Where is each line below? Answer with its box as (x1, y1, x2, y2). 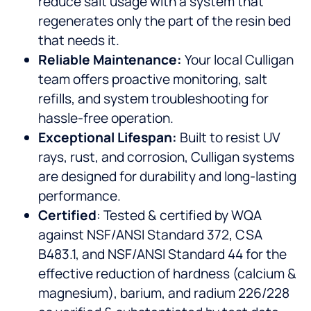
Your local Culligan (182, 51, 294, 69)
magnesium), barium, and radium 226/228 (38, 284, 289, 303)
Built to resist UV (177, 128, 280, 147)
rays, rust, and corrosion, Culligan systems (38, 148, 294, 167)
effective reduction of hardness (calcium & (38, 264, 296, 283)
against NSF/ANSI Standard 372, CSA (38, 226, 262, 244)
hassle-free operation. (38, 109, 174, 128)
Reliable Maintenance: (38, 51, 182, 69)
